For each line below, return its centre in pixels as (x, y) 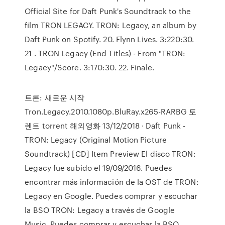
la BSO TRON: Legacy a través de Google (100, 210)
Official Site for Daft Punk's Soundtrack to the (108, 11)
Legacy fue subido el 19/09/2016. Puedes (98, 168)
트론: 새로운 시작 (55, 97)
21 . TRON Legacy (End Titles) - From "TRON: (105, 53)
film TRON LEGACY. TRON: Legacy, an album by (111, 25)
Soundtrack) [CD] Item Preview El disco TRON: (110, 154)
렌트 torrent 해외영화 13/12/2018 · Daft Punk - (105, 126)
